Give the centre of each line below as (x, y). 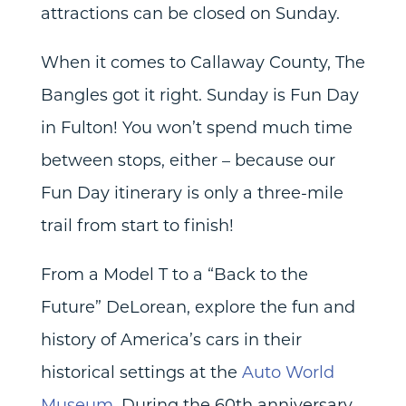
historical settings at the (141, 372)
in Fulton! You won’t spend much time (196, 127)
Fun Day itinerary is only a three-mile (192, 193)
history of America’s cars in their (171, 339)
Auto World (288, 372)
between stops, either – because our (188, 160)
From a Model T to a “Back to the (174, 274)
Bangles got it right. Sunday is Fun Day (199, 95)
